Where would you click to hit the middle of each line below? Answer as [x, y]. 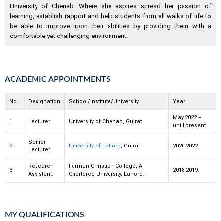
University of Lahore [95, 146]
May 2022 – [187, 118]
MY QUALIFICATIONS [45, 214]
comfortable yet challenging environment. [69, 36]
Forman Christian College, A [105, 166]
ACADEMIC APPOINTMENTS [58, 80]
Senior [37, 142]
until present [189, 126]
